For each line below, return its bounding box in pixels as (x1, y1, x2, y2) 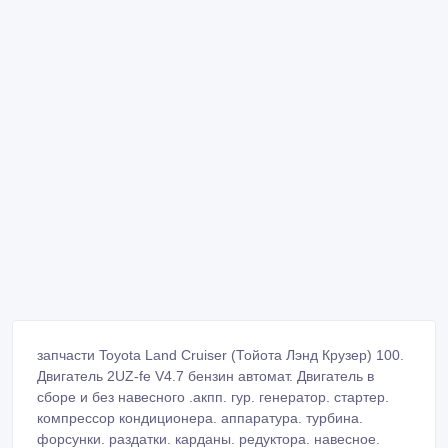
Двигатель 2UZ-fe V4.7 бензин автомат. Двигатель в (37, 368, 374, 385)
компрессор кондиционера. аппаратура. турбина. (37, 410, 363, 427)
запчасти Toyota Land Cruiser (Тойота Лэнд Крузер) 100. (37, 347, 404, 364)
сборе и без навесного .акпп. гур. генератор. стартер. (37, 389, 389, 406)
